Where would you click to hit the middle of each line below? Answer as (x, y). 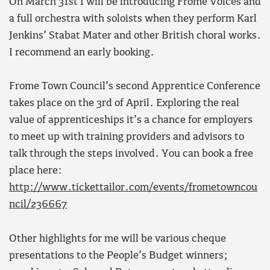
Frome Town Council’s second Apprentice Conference (135, 87)
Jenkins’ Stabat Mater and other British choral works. (135, 36)
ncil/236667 (38, 205)
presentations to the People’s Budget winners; (118, 256)
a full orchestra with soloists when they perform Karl (133, 19)
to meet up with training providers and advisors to (127, 137)
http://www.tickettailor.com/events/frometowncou (133, 188)
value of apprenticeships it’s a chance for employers (131, 121)
